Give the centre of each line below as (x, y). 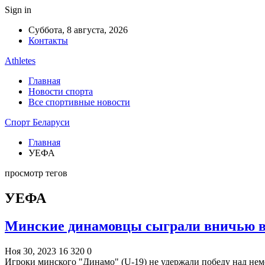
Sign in (18, 10)
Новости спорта (61, 91)
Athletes (20, 61)
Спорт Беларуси (37, 122)
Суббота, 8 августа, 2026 (78, 30)
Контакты (48, 41)
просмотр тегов (36, 173)
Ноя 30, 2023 (30, 251)
